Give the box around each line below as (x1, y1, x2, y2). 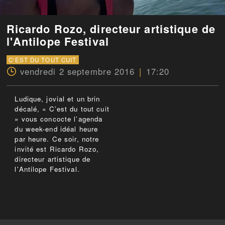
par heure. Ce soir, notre (15, 134, 99, 144)
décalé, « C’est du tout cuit (15, 104, 109, 114)
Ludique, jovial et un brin (15, 94, 100, 104)
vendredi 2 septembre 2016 (20, 65, 135, 78)
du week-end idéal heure (15, 124, 98, 134)
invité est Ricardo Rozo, (15, 144, 99, 154)
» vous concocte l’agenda (15, 114, 103, 124)
